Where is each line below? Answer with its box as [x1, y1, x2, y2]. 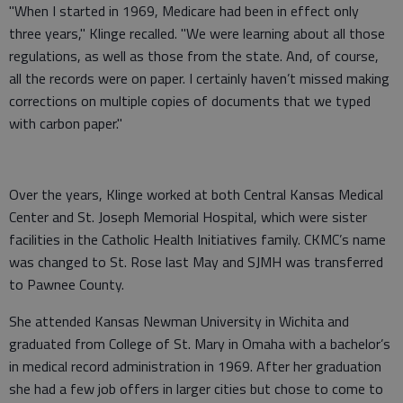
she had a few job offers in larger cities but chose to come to [9, 378, 383, 400]
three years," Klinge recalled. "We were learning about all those [9, 22, 385, 45]
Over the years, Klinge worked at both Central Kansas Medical [9, 184, 383, 206]
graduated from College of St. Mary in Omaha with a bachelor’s [9, 333, 390, 355]
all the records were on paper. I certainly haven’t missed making [9, 67, 390, 90]
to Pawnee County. [9, 273, 124, 296]
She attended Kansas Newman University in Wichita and [9, 310, 349, 333]
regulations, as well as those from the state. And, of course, [9, 45, 379, 67]
